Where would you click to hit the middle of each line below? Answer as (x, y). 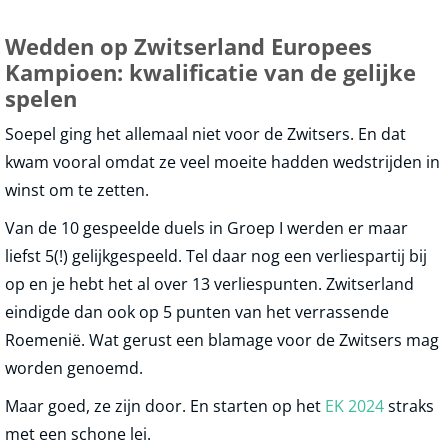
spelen (41, 99)
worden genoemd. (74, 368)
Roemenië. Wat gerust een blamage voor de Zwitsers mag (222, 340)
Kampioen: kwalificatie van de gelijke (210, 73)
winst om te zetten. (77, 190)
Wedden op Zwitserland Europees (188, 47)
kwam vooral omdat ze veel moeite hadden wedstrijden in (222, 162)
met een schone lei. (78, 434)
